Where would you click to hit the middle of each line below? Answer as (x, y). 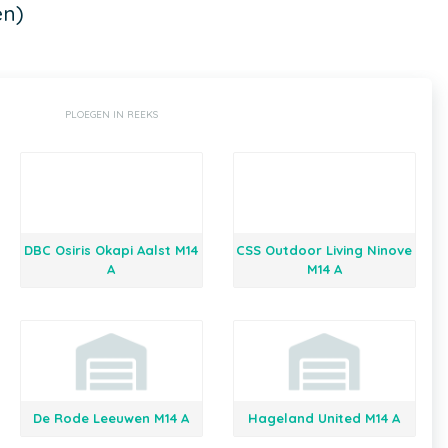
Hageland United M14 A (324, 418)
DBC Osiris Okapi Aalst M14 (111, 250)
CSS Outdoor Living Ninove (324, 250)
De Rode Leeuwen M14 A (111, 418)
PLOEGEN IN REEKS (111, 114)
